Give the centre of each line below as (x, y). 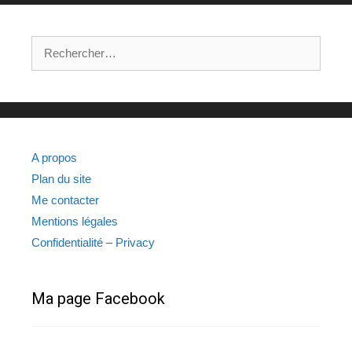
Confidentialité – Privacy (93, 242)
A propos (54, 157)
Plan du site (61, 178)
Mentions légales (75, 221)
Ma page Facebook (98, 298)
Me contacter (65, 200)
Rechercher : (64, 43)
